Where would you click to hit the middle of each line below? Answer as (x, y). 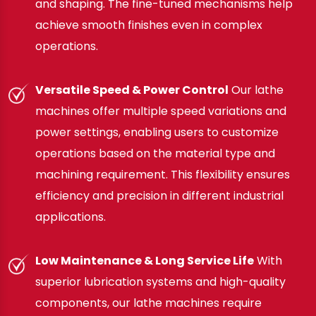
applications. (71, 217)
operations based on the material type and (155, 153)
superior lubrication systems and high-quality (160, 281)
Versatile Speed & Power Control (132, 90)
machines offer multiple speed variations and (161, 111)
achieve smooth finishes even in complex (149, 25)
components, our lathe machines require (148, 303)
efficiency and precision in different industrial (159, 195)
